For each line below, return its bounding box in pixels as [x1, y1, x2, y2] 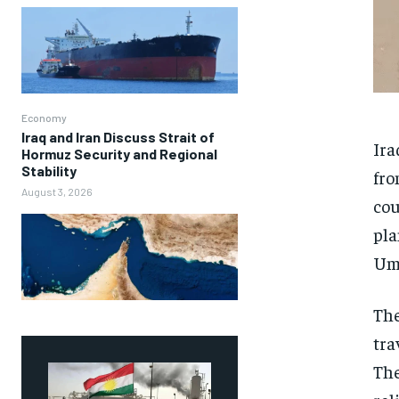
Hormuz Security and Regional [21, 144, 217, 162]
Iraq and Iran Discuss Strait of [21, 127, 215, 145]
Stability [21, 161, 77, 179]
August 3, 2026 [21, 184, 93, 198]
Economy [21, 110, 67, 124]
